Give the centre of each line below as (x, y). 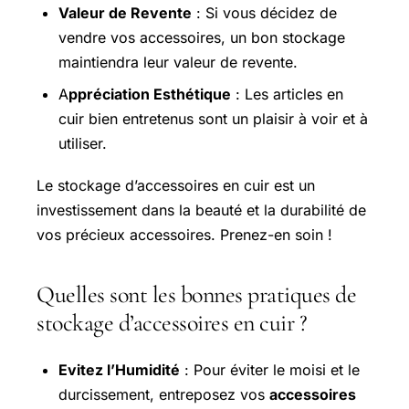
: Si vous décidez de (264, 12)
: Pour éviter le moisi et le (270, 369)
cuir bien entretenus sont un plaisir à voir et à (213, 118)
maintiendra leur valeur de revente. (178, 62)
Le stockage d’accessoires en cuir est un (176, 185)
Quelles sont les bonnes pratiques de (196, 294)
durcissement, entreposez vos (164, 394)
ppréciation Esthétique (150, 94)
